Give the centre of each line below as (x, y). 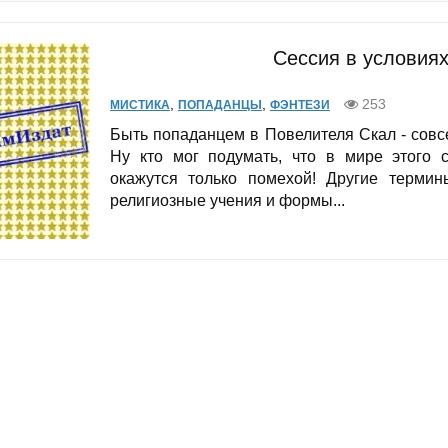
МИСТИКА (140, 105)
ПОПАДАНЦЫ (220, 105)
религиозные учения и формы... (227, 201)
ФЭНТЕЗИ (300, 105)
